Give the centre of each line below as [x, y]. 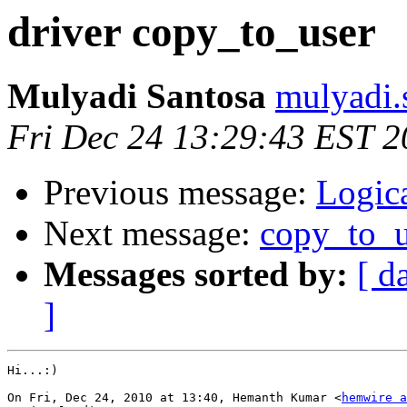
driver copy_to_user [192, 32]
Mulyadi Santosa [137, 96]
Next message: [152, 233]
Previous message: [180, 193]
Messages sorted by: [196, 274]
